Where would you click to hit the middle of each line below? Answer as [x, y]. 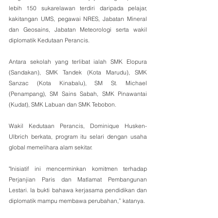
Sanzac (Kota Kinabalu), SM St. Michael [78, 83]
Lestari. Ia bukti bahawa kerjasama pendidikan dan [78, 190]
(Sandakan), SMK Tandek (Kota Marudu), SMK [78, 72]
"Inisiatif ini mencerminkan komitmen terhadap [78, 168]
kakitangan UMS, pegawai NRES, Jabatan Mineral [78, 18]
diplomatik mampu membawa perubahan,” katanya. [77, 200]
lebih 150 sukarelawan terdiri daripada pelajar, [78, 8]
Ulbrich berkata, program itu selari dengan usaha [78, 136]
